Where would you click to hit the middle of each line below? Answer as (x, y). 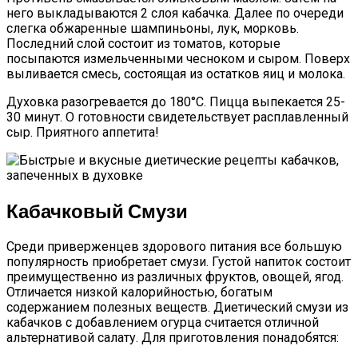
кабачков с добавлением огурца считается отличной (163, 322)
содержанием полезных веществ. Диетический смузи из (177, 307)
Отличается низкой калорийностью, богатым (139, 292)
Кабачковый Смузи (97, 210)
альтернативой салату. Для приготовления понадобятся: (173, 337)
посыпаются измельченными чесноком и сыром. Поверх (178, 58)
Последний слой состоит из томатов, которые (143, 43)
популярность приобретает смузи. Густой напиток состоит (179, 261)
